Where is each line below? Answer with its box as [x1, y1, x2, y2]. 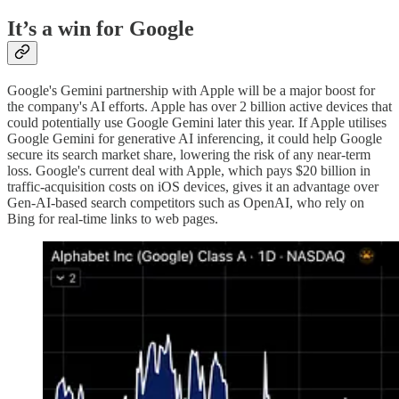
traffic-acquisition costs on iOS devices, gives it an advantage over [7, 178, 379, 194]
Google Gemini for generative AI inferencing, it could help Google [7, 130, 382, 146]
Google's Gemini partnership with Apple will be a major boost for [7, 82, 375, 98]
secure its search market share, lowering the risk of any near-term [7, 146, 370, 162]
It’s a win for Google [7, 17, 194, 41]
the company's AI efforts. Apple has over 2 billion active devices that [7, 98, 392, 114]
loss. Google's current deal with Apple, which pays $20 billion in [7, 162, 370, 178]
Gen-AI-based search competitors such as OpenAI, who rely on [7, 194, 364, 210]
